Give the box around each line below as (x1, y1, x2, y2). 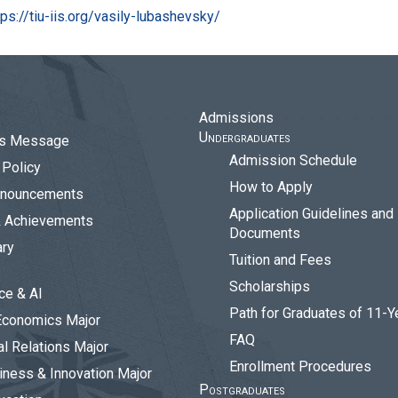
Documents (229, 225, 300, 242)
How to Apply (229, 179, 313, 195)
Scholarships (229, 278, 310, 295)
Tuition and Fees (229, 251, 331, 268)
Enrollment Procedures (229, 358, 371, 375)
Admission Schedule (229, 152, 357, 169)
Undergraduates (199, 129, 291, 146)
